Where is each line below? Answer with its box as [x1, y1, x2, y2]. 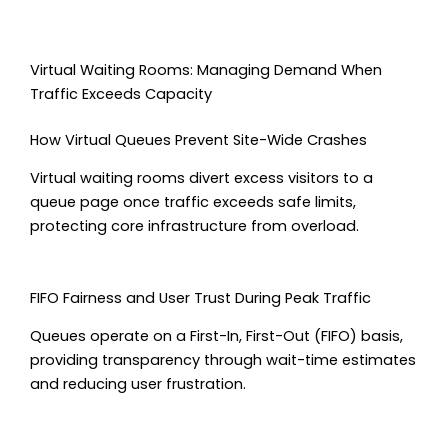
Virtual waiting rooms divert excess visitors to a [30, 168, 373, 189]
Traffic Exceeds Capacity [30, 84, 212, 105]
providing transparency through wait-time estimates [30, 350, 416, 371]
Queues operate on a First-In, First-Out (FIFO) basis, [30, 326, 403, 347]
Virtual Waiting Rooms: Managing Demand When [30, 60, 382, 81]
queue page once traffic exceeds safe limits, [30, 192, 356, 213]
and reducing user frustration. [30, 374, 246, 395]
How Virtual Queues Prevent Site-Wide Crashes [30, 130, 367, 151]
